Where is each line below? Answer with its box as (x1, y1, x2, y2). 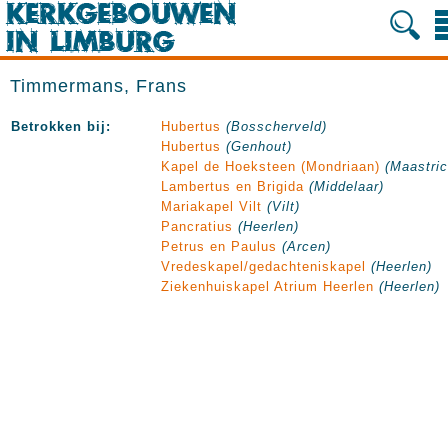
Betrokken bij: (11, 119, 111, 134)
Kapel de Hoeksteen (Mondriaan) (161, 159, 380, 174)
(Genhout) (226, 139, 292, 154)
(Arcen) (282, 239, 331, 254)
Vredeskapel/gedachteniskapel (161, 259, 366, 274)
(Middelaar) (309, 179, 384, 194)
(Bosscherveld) (226, 119, 327, 134)
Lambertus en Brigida (161, 179, 304, 194)
